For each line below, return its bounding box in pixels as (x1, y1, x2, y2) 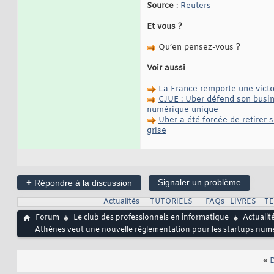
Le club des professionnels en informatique (73, 213, 229, 223)
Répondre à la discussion (32, 178, 132, 188)
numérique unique (147, 105, 218, 116)
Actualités (103, 197, 139, 207)
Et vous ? (147, 21, 182, 32)
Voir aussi (147, 63, 185, 74)
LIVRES (229, 197, 256, 207)
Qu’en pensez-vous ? (156, 42, 240, 53)
